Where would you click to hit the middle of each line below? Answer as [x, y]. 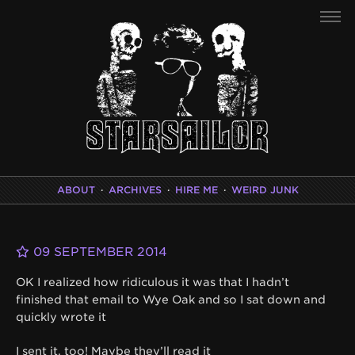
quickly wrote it [61, 317]
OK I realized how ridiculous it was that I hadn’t [153, 282]
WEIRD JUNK [265, 189]
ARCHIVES [135, 189]
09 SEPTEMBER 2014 [98, 252]
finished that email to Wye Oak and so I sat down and [171, 299]
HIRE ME [196, 189]
